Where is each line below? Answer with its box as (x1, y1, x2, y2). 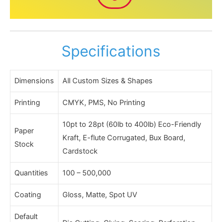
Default (14, 212, 38, 221)
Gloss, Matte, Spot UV (62, 190, 137, 199)
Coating (14, 190, 41, 199)
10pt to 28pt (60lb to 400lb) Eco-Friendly (62, 119, 201, 129)
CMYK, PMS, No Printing (62, 98, 145, 107)
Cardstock (62, 146, 98, 156)
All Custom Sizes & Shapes (62, 76, 153, 85)
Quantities (14, 168, 48, 177)
